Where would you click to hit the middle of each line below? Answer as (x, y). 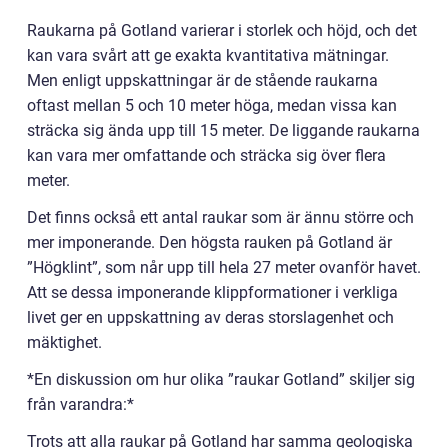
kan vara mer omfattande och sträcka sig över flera (206, 156)
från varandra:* (80, 405)
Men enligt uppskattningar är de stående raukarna (202, 81)
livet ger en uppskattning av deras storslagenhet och (210, 318)
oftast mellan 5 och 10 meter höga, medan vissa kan (212, 106)
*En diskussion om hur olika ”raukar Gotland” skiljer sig (221, 380)
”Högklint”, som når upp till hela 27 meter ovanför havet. (224, 268)
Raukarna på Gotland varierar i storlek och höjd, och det (222, 31)
